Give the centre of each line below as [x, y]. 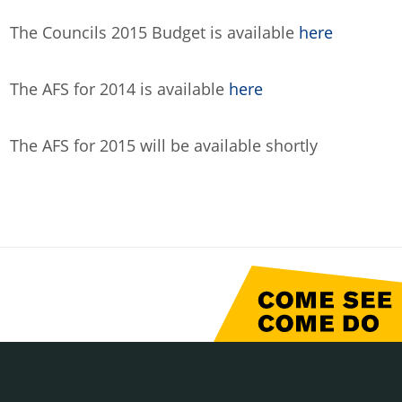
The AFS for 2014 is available [119, 89]
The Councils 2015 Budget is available [154, 33]
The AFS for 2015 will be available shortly [163, 146]
